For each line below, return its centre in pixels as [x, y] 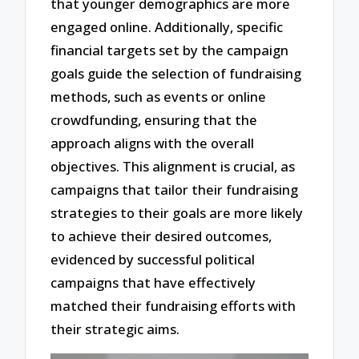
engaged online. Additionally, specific [167, 26]
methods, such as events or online [159, 96]
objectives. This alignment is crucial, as [173, 166]
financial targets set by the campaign [170, 50]
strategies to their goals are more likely [177, 212]
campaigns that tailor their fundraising [175, 189]
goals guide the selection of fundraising [176, 73]
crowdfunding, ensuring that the [154, 119]
